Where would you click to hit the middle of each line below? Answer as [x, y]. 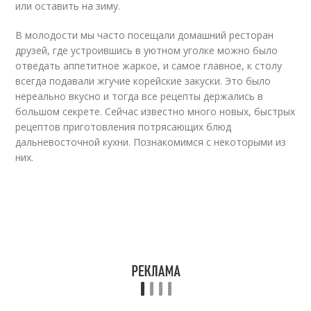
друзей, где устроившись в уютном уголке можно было [147, 50]
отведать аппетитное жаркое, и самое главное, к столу [149, 66]
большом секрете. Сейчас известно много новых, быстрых [155, 111]
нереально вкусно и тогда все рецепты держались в [140, 96]
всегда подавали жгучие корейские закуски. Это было [143, 81]
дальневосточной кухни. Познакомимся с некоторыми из [151, 142]
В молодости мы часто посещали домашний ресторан [145, 35]
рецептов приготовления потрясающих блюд [124, 127]
